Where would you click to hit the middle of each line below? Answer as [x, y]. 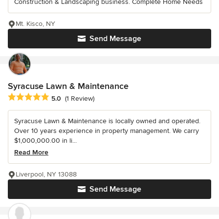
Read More [31, 153]
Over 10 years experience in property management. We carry [107, 131]
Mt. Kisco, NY [35, 24]
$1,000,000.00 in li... [45, 141]
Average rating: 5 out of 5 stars [60, 98]
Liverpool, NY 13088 [46, 175]
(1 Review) [80, 98]
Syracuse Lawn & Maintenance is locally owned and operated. [107, 121]
